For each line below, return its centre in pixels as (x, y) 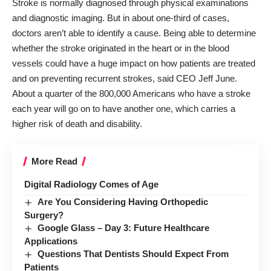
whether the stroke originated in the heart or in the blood (121, 48)
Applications (51, 241)
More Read (54, 161)
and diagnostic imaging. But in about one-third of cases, (121, 18)
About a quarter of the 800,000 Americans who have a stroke (131, 93)
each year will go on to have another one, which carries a (124, 108)
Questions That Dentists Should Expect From (133, 254)
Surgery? (44, 215)
